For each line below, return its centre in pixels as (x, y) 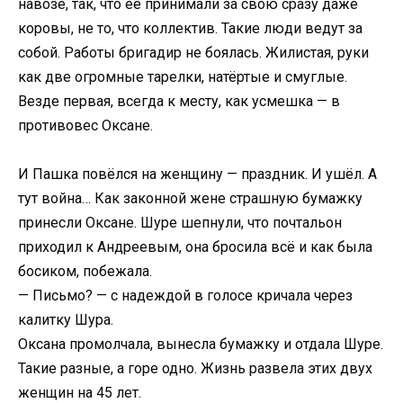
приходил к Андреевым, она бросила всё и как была (195, 247)
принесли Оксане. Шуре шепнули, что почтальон (180, 223)
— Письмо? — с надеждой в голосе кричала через (185, 296)
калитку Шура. (66, 320)
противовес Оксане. (85, 125)
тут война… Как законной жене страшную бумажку (190, 199)
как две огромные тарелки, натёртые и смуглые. (183, 76)
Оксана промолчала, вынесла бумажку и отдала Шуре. (201, 345)
